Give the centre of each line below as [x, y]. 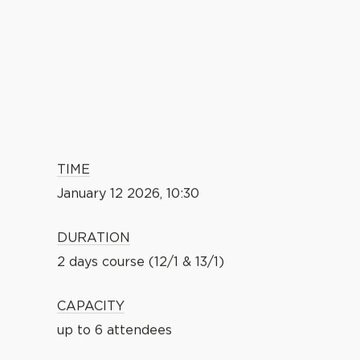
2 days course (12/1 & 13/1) [141, 262]
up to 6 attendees [115, 331]
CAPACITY [91, 307]
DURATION [94, 238]
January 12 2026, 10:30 [128, 194]
